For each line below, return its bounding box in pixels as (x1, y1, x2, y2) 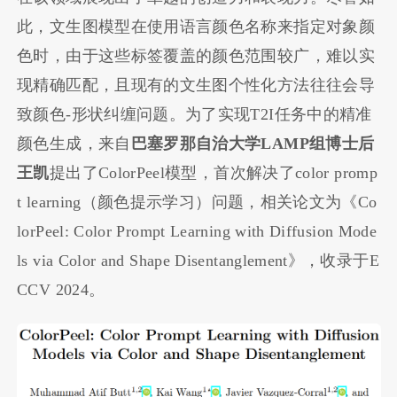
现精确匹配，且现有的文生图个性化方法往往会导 (17, 75, 375, 94)
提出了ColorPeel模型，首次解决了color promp (49, 163, 378, 182)
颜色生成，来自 (17, 134, 131, 152)
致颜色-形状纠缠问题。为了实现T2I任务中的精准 (17, 105, 372, 123)
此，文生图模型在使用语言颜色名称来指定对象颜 (17, 17, 375, 35)
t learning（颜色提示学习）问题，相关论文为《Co (17, 192, 378, 211)
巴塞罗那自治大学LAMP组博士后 (130, 134, 375, 152)
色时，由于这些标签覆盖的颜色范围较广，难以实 (17, 46, 375, 65)
